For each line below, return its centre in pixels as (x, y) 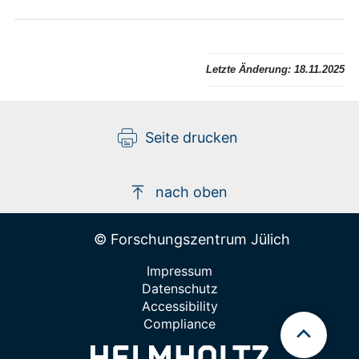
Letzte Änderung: (248, 69)
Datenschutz (179, 288)
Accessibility (179, 306)
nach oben (191, 192)
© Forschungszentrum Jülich (192, 239)
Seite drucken (191, 137)
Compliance (179, 324)
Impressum (179, 271)
